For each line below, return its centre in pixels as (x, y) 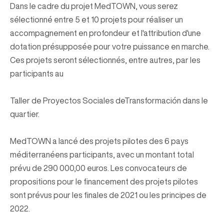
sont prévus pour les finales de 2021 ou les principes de (108, 195)
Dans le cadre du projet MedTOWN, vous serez (94, 6)
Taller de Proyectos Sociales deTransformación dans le (109, 100)
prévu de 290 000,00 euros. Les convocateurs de (98, 168)
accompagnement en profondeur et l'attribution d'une (105, 33)
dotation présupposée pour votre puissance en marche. (110, 46)
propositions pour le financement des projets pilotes (104, 181)
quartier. (25, 114)
